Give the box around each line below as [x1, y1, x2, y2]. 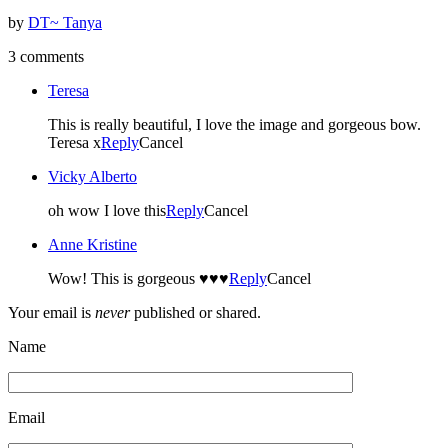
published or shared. [130, 303, 261, 321]
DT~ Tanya [28, 13, 102, 31]
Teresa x [48, 133, 101, 151]
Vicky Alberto [48, 167, 137, 185]
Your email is [8, 303, 95, 321]
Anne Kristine [48, 235, 137, 253]
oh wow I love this [48, 201, 166, 219]
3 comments [8, 47, 84, 65]
